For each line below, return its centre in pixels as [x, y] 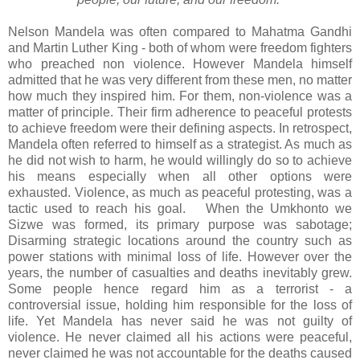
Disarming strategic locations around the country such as [180, 240]
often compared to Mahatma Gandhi [243, 31]
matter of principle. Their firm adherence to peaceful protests [180, 112]
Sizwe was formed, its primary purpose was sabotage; [180, 224]
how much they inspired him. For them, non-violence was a [180, 96]
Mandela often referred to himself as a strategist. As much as [180, 144]
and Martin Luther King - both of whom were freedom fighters [180, 47]
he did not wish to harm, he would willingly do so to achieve [180, 160]
